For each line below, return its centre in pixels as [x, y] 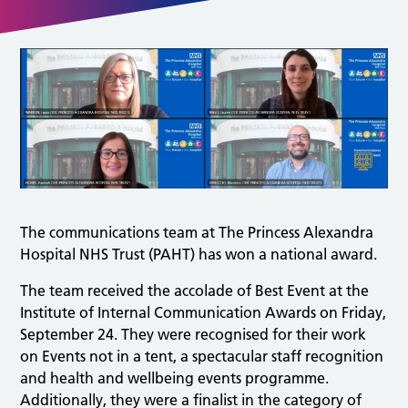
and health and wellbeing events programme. [175, 377]
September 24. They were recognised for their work [194, 334]
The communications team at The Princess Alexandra [197, 232]
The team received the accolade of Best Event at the [195, 290]
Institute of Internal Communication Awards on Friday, [204, 312]
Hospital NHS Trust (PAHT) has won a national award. [199, 254]
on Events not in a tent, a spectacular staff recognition [202, 356]
